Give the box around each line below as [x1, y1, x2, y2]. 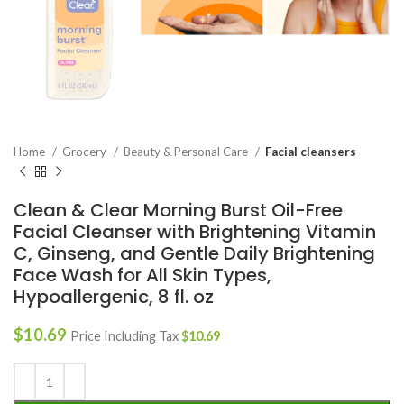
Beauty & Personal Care [124, 144, 251, 160]
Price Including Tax [70, 328, 181, 344]
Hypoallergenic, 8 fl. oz [14, 284, 214, 310]
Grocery [62, 144, 109, 160]
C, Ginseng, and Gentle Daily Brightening [14, 241, 375, 267]
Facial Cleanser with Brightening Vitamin [14, 219, 376, 245]
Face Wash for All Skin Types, [14, 262, 271, 289]
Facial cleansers [265, 144, 356, 160]
